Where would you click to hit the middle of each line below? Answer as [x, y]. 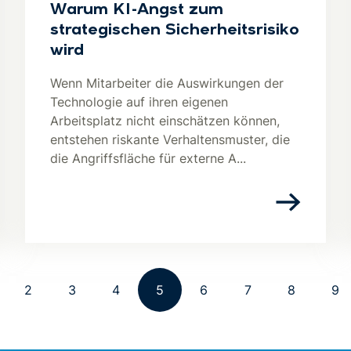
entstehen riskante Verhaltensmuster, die [170, 139]
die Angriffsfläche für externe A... [148, 158]
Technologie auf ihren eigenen [139, 102]
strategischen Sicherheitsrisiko [175, 31]
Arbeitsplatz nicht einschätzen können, [165, 121]
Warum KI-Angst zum [137, 10]
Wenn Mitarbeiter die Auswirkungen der [167, 83]
